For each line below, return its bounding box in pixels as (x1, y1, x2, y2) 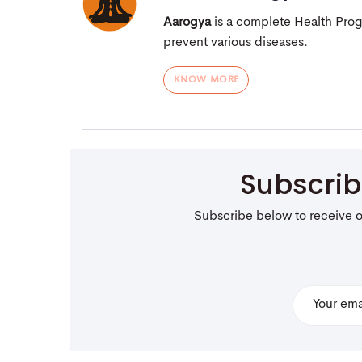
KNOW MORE (173, 74, 239, 85)
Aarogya (163, 16, 211, 30)
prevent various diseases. (163, 36, 308, 50)
